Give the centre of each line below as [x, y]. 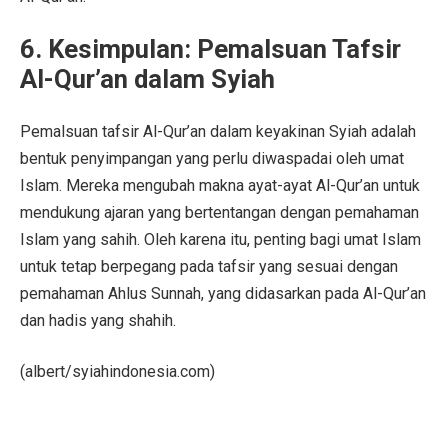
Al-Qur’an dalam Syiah [147, 78]
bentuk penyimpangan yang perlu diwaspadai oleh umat [212, 158]
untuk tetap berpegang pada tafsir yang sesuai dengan [209, 266]
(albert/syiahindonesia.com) [117, 371]
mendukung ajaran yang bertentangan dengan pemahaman [219, 212]
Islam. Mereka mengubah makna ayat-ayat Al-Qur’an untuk [220, 185]
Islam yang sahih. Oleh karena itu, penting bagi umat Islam [220, 239]
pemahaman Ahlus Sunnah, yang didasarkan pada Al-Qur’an [223, 293]
